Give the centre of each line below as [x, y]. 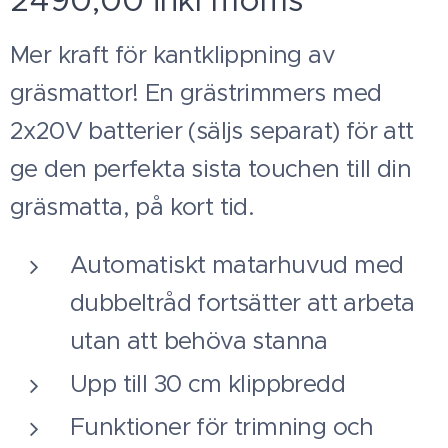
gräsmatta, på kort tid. [132, 207]
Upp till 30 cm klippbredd [207, 384]
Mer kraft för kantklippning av [172, 55]
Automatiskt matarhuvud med [237, 265]
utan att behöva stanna [199, 341]
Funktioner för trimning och [222, 427]
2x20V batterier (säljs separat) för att [212, 131]
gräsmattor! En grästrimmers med [196, 93]
